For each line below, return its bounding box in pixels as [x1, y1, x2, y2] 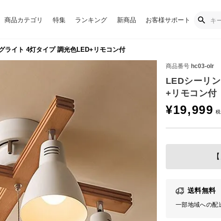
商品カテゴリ [4, 16, 43, 24]
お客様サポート [146, 16, 190, 24]
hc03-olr [191, 63, 214, 70]
